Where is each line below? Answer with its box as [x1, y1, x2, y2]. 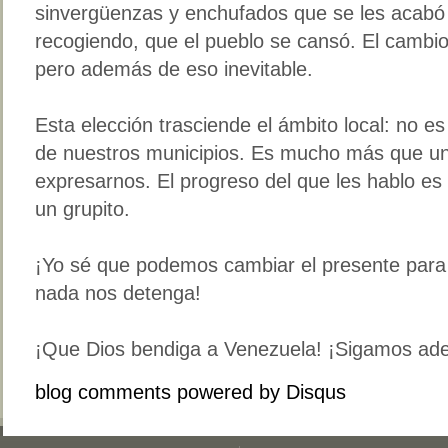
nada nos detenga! [35, 281, 201, 304]
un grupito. [35, 197, 136, 220]
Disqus [286, 380, 346, 403]
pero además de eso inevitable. [35, 57, 313, 80]
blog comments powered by [35, 380, 286, 403]
